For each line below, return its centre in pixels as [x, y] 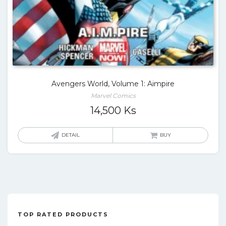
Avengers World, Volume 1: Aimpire [113, 84]
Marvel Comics [113, 96]
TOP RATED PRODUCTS [63, 214]
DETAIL [71, 135]
